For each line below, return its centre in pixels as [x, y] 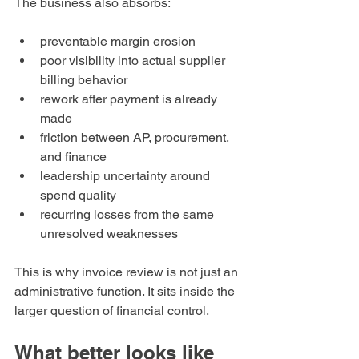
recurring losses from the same [129, 215]
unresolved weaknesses [109, 234]
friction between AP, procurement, [136, 138]
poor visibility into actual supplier [134, 61]
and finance [73, 157]
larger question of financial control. [112, 311]
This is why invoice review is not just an [128, 272]
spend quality [78, 196]
